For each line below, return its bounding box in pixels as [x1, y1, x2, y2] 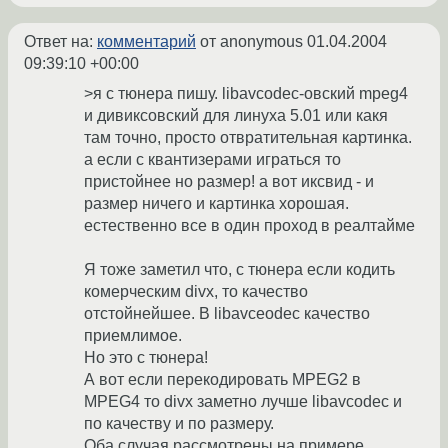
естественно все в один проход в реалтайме [84, 217, 415, 235]
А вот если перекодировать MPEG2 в [84, 371, 361, 389]
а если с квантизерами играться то [84, 151, 341, 169]
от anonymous [196, 33, 307, 51]
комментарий [97, 33, 196, 51]
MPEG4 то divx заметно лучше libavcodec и [84, 393, 402, 411]
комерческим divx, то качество [84, 283, 308, 301]
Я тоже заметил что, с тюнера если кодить [84, 261, 395, 279]
